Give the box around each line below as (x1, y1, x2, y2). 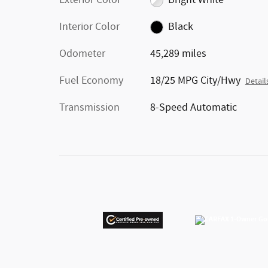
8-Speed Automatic (150, 100, 237, 115)
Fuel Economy (59, 74, 123, 88)
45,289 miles (150, 47, 206, 61)
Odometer (59, 47, 105, 61)
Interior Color (59, 20, 120, 34)
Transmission (59, 100, 120, 115)
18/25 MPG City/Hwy (150, 74, 240, 88)
